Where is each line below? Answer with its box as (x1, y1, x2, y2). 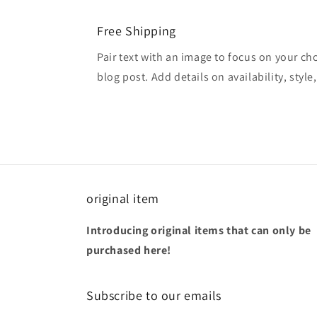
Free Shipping (97, 22, 176, 39)
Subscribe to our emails (86, 287, 221, 304)
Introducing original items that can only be (86, 223, 311, 238)
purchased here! (86, 243, 171, 258)
